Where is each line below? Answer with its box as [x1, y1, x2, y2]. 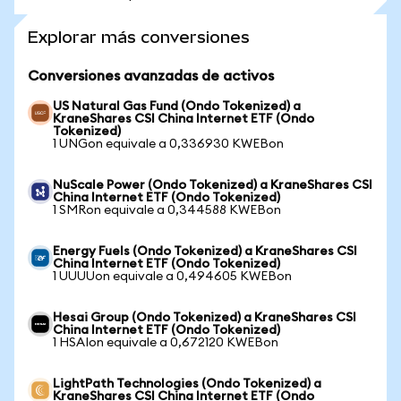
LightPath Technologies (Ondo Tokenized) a [53, 378, 321, 390]
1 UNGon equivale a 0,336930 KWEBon [53, 138, 284, 150]
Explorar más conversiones [28, 28, 250, 47]
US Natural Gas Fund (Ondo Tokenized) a [53, 100, 301, 113]
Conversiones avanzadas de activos [28, 69, 274, 83]
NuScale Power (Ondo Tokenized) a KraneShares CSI [53, 179, 372, 192]
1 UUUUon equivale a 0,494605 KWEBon [53, 270, 292, 283]
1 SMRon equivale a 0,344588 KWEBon [53, 204, 281, 217]
